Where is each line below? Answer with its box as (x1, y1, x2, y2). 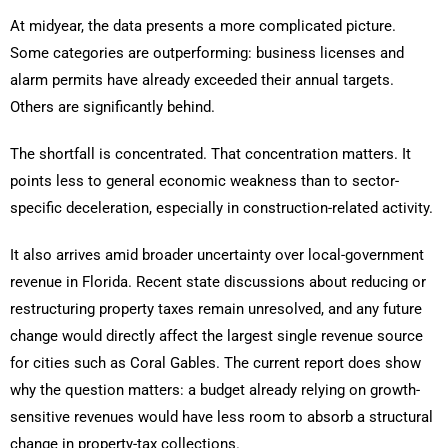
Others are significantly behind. (10, 98, 215, 117)
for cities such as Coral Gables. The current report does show (10, 354, 421, 373)
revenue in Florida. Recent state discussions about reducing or (10, 273, 426, 292)
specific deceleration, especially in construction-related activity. (10, 199, 433, 218)
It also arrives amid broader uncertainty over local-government (10, 246, 424, 265)
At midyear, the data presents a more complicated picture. (10, 17, 396, 36)
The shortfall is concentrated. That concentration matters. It (10, 145, 411, 164)
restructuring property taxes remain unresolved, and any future (10, 300, 422, 319)
